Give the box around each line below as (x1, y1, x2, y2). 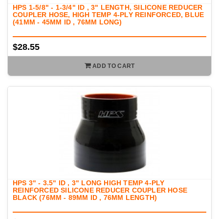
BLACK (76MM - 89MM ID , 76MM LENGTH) (13, 194, 157, 202)
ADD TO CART (92, 63, 135, 70)
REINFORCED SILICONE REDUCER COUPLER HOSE (13, 186, 188, 195)
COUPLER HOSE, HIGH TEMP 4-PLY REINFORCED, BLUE (13, 11, 204, 19)
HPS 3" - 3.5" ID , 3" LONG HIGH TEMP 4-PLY (13, 179, 165, 187)
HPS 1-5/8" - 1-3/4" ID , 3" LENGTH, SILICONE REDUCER (13, 3, 203, 12)
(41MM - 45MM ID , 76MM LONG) (13, 18, 122, 26)
